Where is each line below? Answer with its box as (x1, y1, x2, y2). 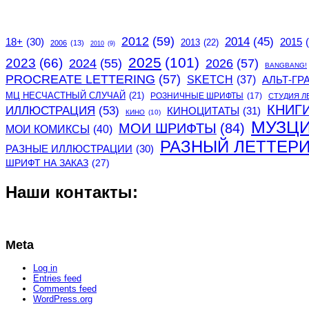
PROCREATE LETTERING (6, 72, 155, 86)
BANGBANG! (265, 61, 307, 69)
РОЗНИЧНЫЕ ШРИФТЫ (150, 90, 243, 101)
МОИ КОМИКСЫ (6, 122, 90, 135)
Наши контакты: (6, 182, 138, 201)
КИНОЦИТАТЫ (167, 104, 239, 117)
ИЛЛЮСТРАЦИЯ (6, 103, 95, 117)
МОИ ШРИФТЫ (119, 120, 217, 136)
